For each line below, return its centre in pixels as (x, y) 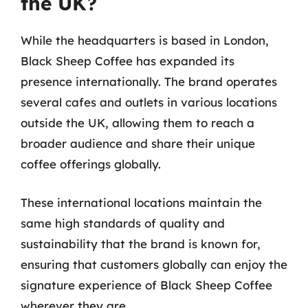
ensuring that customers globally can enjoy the (154, 264)
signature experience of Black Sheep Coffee (146, 285)
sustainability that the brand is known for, (141, 243)
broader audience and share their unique (138, 143)
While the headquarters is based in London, (145, 40)
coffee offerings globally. (91, 164)
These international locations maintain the (141, 202)
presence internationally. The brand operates (149, 81)
